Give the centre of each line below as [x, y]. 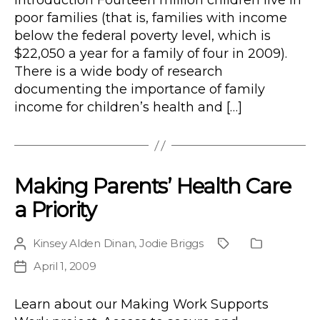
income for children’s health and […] [128, 107]
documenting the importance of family [140, 90]
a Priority [55, 210]
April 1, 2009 [65, 266]
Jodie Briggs [171, 244]
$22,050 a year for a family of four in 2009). [151, 54]
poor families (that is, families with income [151, 18]
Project [242, 244]
